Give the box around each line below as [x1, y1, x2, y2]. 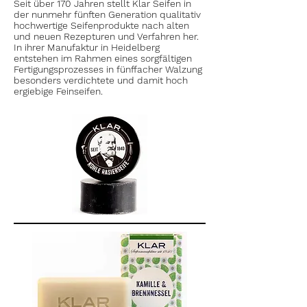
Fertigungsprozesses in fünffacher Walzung [14, 64, 202, 75]
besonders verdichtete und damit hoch [14, 75, 188, 86]
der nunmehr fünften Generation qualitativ [14, 9, 201, 20]
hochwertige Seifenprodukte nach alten [14, 20, 189, 31]
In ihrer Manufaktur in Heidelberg [14, 42, 160, 53]
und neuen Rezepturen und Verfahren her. [14, 31, 199, 42]
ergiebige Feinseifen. [14, 86, 103, 97]
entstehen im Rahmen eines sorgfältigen [14, 53, 192, 64]
